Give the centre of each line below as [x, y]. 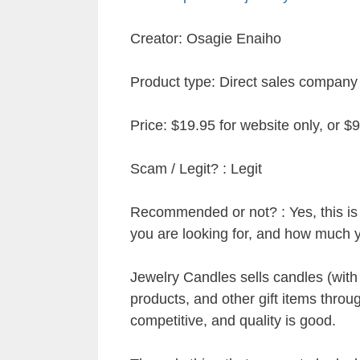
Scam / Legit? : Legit [196, 168]
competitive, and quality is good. [233, 320]
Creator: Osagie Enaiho [206, 38]
